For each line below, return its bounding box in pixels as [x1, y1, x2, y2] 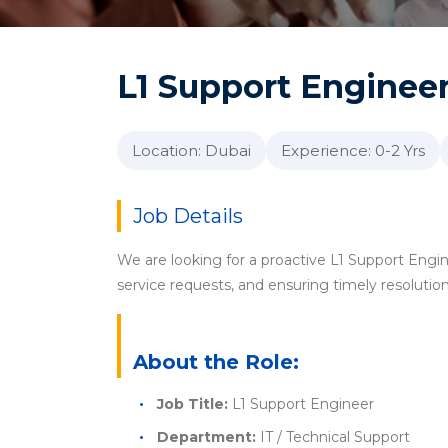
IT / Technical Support [256, 428, 410, 446]
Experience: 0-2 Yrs [281, 141, 425, 160]
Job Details [133, 204, 243, 228]
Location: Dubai [132, 141, 251, 160]
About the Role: [133, 350, 299, 374]
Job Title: [157, 395, 228, 413]
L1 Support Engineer [228, 395, 374, 413]
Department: [157, 428, 256, 446]
